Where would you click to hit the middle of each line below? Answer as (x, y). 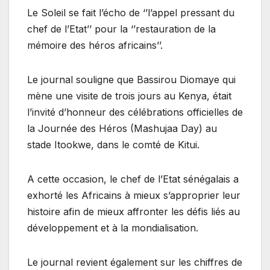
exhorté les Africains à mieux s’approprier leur (134, 196)
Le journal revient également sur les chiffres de (135, 262)
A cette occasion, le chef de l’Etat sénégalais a (133, 179)
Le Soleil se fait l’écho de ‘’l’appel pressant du (131, 13)
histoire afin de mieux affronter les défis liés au (133, 212)
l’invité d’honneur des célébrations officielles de (135, 112)
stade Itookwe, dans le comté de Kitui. (113, 145)
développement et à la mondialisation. (113, 228)
